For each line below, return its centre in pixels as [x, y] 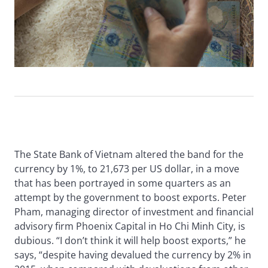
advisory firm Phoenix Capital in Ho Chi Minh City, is [130, 226]
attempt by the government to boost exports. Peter [130, 198]
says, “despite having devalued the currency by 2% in [133, 255]
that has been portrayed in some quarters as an [123, 183]
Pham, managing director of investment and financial [134, 212]
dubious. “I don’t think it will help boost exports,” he [130, 241]
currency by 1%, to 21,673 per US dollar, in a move [127, 169]
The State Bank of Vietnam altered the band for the [129, 155]
